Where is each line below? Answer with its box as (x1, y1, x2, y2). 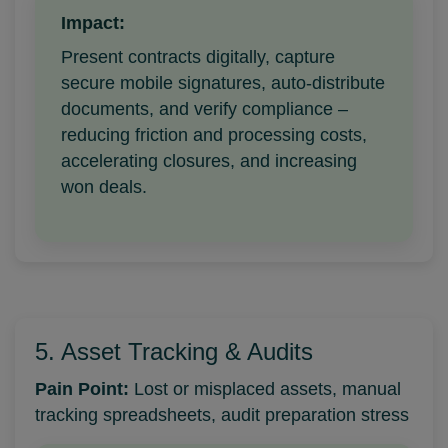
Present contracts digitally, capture (61, 47, 335, 67)
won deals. (61, 177, 147, 197)
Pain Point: (35, 379, 129, 399)
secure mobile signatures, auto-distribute (61, 73, 385, 93)
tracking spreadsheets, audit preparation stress (35, 405, 409, 425)
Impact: (61, 13, 125, 33)
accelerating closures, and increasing (61, 151, 357, 171)
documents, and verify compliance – (61, 99, 348, 119)
